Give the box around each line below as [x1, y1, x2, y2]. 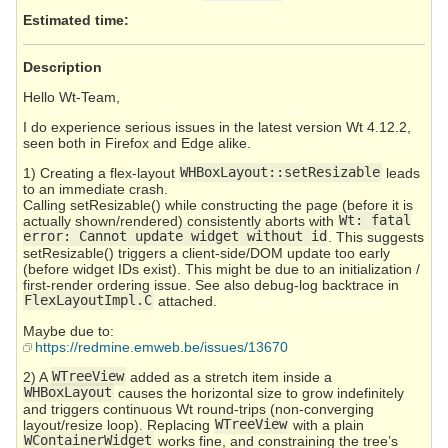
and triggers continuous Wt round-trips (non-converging [23, 400, 374, 417]
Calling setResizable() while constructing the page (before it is [23, 196, 413, 213]
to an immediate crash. [23, 180, 168, 197]
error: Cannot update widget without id [23, 228, 327, 245]
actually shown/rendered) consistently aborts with [23, 212, 338, 229]
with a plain [288, 416, 364, 433]
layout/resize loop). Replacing [23, 416, 214, 433]
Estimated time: [23, 11, 129, 28]
